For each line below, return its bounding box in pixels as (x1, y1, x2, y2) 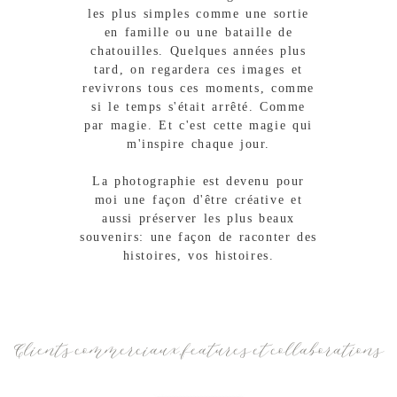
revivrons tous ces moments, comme (82, 81, 315, 95)
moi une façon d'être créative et (94, 192, 303, 206)
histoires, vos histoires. (122, 248, 275, 262)
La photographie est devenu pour (92, 174, 305, 188)
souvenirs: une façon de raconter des (80, 230, 317, 244)
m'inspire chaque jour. (127, 136, 270, 151)
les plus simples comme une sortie (88, 6, 309, 20)
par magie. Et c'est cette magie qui (84, 118, 313, 132)
